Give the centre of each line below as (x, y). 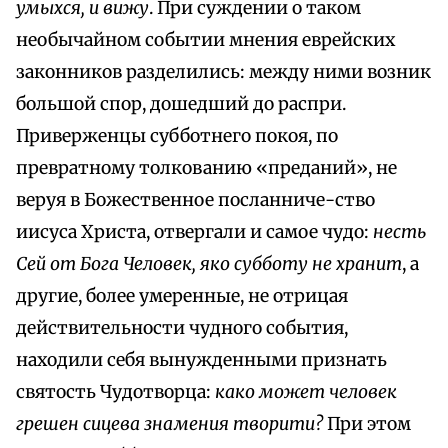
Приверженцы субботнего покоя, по (177, 136)
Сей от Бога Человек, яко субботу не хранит (209, 264)
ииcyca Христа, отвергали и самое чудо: (194, 232)
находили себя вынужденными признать (201, 360)
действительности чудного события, (182, 328)
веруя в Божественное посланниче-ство (195, 200)
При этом (369, 424)
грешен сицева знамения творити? (171, 424)
